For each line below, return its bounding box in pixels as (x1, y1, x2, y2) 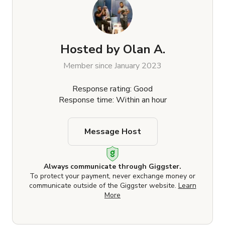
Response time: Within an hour (58, 94, 167, 106)
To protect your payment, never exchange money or (30, 171, 195, 181)
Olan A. (123, 41, 165, 58)
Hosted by (60, 41, 120, 58)
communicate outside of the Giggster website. (29, 181, 178, 191)
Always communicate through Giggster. (44, 162, 181, 172)
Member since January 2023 (63, 60, 162, 72)
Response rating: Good (72, 83, 153, 95)
